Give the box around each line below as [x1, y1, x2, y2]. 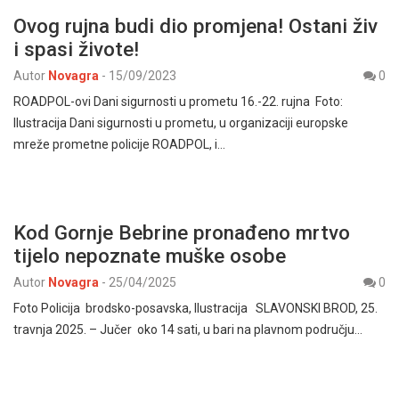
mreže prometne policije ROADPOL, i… [13, 137, 225, 152]
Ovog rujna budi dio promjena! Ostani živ [13, 14, 378, 38]
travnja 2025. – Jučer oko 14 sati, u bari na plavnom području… [13, 322, 362, 338]
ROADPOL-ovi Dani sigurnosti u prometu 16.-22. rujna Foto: [13, 94, 343, 110]
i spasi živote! [13, 37, 139, 61]
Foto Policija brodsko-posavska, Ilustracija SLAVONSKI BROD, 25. [13, 301, 378, 316]
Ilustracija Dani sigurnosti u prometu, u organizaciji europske [13, 116, 348, 131]
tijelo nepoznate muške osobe [13, 244, 286, 268]
